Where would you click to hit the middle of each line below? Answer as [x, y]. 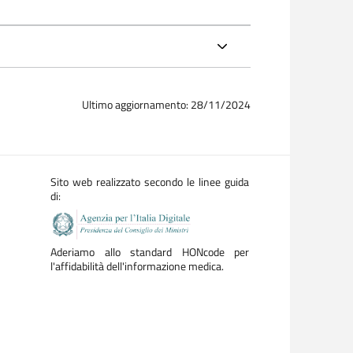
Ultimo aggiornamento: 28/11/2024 [166, 104]
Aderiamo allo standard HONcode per [150, 252]
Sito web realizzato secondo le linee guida [150, 182]
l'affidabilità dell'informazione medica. [137, 266]
